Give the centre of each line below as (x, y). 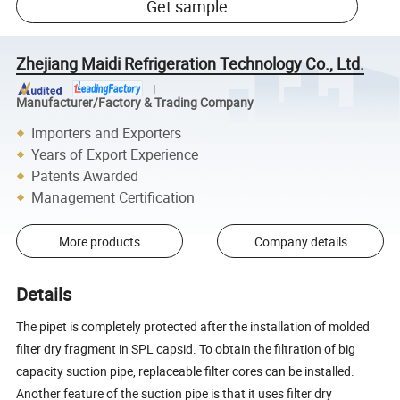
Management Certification (113, 197)
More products (99, 241)
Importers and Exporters (107, 133)
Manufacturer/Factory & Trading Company (135, 103)
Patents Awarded (85, 175)
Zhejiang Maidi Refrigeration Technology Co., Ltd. (191, 63)
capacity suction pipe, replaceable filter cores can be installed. (186, 371)
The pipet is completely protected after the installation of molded (193, 326)
